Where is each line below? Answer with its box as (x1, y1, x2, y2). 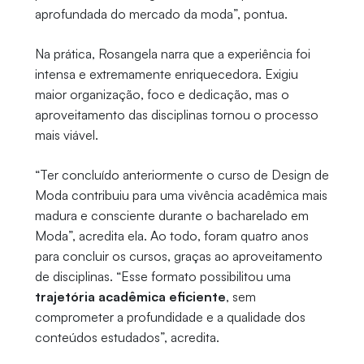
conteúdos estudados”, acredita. (34, 328, 219, 345)
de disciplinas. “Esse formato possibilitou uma (34, 267, 291, 284)
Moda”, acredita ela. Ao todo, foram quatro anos (34, 227, 309, 244)
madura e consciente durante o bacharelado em (34, 206, 309, 223)
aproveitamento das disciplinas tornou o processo (34, 106, 318, 123)
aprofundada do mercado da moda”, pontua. (34, 5, 288, 22)
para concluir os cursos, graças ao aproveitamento (34, 247, 323, 264)
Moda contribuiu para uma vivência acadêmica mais (34, 186, 327, 203)
